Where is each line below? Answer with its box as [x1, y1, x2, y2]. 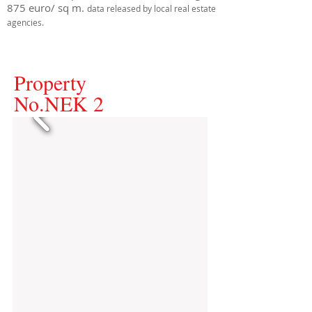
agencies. [7, 17, 44, 28]
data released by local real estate [87, 3, 216, 14]
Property [14, 68, 86, 96]
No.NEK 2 [14, 89, 104, 117]
